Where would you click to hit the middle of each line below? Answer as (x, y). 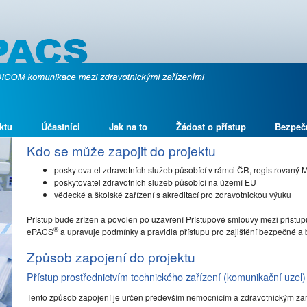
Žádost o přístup (211, 127)
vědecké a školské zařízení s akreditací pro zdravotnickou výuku (173, 194)
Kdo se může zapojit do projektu (121, 150)
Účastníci (61, 127)
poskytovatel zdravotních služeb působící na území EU (155, 182)
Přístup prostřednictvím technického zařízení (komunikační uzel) (166, 277)
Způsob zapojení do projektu (111, 256)
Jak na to (128, 127)
